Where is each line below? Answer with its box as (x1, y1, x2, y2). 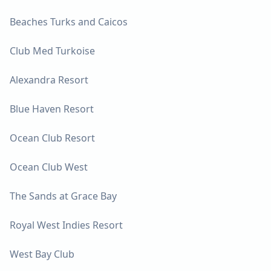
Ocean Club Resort (10, 131, 95, 145)
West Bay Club (10, 247, 74, 261)
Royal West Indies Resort (10, 218, 123, 232)
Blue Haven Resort (10, 102, 94, 116)
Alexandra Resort (10, 73, 88, 87)
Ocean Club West (10, 160, 88, 174)
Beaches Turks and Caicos (10, 15, 128, 28)
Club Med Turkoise (10, 44, 95, 57)
